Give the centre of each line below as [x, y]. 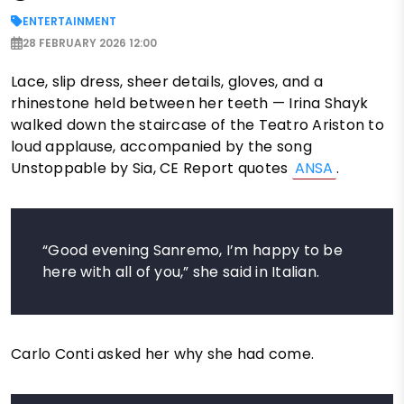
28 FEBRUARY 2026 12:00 [90, 43]
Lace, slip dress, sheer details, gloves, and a [167, 82]
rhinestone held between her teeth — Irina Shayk [190, 104]
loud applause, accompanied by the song [161, 147]
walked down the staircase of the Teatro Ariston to [198, 125]
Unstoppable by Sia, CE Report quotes [151, 169]
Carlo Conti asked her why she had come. [163, 354]
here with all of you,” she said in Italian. [181, 272]
